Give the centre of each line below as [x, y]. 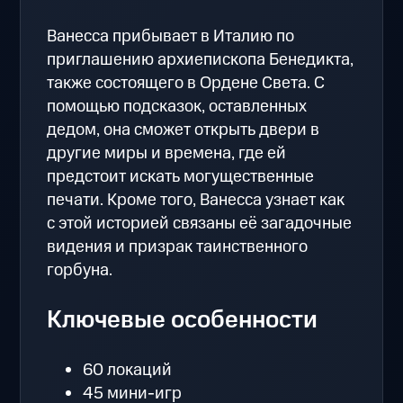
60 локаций [128, 370]
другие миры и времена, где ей [167, 153]
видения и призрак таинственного [178, 246]
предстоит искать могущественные [181, 176]
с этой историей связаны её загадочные [200, 223]
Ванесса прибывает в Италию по [171, 36]
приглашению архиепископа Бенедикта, [201, 59]
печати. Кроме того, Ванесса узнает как [196, 200]
